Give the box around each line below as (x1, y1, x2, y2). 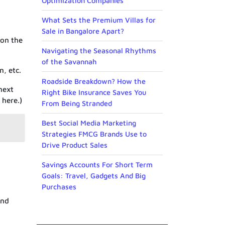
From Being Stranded (42, 99, 112, 108)
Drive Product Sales (42, 141, 107, 150)
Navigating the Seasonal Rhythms (42, 46, 156, 55)
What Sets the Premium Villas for (42, 16, 156, 25)
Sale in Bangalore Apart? (42, 27, 124, 36)
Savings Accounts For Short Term (42, 160, 153, 169)
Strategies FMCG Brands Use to (42, 130, 147, 139)
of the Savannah (42, 57, 97, 66)
